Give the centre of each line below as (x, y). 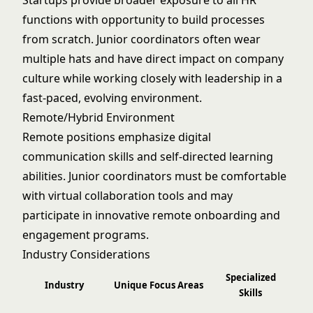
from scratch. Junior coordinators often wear (141, 39)
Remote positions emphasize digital (117, 137)
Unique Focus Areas (158, 285)
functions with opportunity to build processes (144, 20)
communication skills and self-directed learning (148, 156)
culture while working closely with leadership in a (152, 78)
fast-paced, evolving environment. (112, 98)
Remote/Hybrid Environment (99, 117)
